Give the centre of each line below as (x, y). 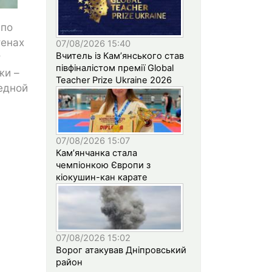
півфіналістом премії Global (115, 68)
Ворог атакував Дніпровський (121, 250)
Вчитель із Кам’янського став (120, 56)
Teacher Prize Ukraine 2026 (114, 80)
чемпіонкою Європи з (103, 165)
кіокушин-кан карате (102, 177)
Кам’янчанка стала (97, 153)
